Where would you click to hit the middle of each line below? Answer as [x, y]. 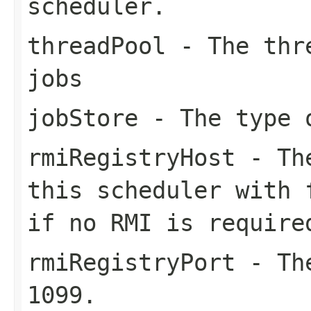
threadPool [96, 45]
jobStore [83, 118]
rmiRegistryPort [131, 262]
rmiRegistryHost [131, 157]
